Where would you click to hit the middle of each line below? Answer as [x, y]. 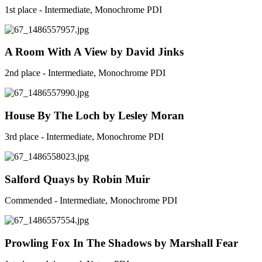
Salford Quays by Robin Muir [77, 179]
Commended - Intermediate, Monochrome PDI [91, 200]
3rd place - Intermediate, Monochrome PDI [84, 137]
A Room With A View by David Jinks [94, 52]
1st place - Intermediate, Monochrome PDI [83, 9]
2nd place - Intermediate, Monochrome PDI [85, 73]
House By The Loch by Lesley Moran [94, 116]
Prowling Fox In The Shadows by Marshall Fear [121, 243]
